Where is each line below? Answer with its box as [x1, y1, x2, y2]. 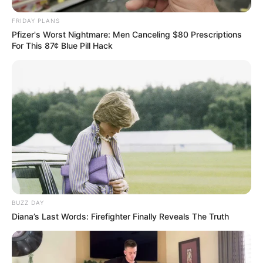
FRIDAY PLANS [12, 16, 60, 24]
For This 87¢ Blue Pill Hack [12, 40, 113, 50]
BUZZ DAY [12, 199, 44, 207]
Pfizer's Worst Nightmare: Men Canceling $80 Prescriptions [12, 29, 242, 39]
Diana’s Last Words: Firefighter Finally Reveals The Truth [12, 211, 229, 222]
